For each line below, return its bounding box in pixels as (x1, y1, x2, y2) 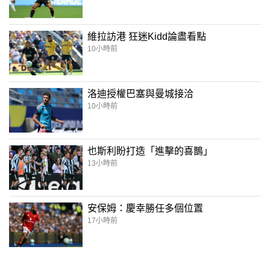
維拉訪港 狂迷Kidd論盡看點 (87, 31, 206, 42)
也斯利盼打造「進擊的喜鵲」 (87, 145, 213, 156)
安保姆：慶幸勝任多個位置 (87, 202, 203, 213)
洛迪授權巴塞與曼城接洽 (87, 88, 193, 99)
